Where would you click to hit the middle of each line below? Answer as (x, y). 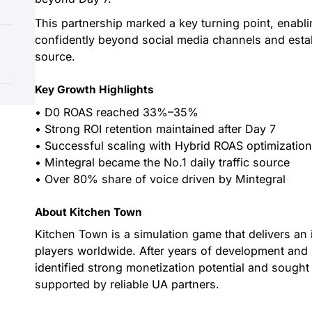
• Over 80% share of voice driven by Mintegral (161, 179)
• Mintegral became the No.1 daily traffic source (163, 162)
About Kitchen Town (89, 212)
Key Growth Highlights (95, 90)
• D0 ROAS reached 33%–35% (117, 112)
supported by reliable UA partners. (127, 284)
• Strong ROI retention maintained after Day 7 (156, 128)
